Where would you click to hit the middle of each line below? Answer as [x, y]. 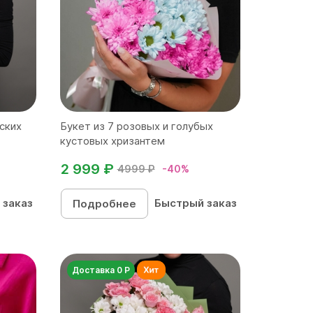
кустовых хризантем [112, 141]
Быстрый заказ [196, 203]
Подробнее [104, 204]
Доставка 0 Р [101, 270]
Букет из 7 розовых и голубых [136, 126]
